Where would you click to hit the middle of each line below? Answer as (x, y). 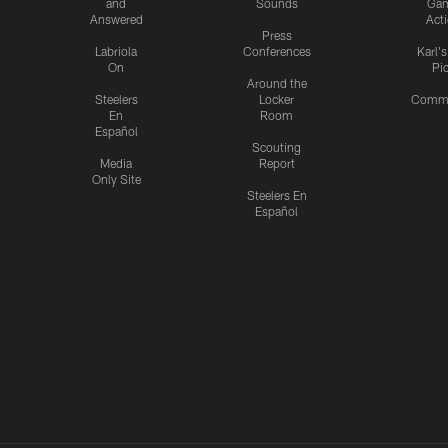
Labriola (116, 51)
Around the (276, 83)
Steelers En (276, 195)
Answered (116, 19)
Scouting (276, 147)
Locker (276, 99)
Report (276, 163)
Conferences (276, 51)
